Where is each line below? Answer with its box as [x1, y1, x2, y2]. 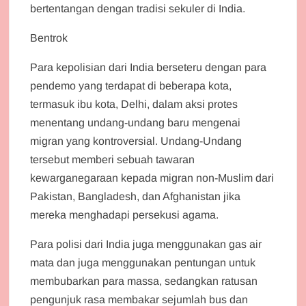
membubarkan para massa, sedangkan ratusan [30, 275, 258, 287]
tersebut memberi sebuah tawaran [30, 153, 195, 165]
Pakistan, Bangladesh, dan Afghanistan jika [30, 190, 241, 202]
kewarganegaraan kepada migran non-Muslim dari [30, 171, 275, 184]
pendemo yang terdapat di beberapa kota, [30, 79, 232, 92]
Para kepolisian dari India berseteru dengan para [30, 61, 267, 73]
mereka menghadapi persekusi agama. [30, 208, 219, 221]
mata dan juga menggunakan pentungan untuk [30, 256, 256, 268]
